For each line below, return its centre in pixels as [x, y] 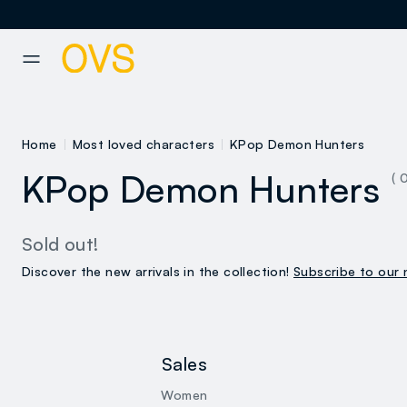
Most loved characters [144, 144]
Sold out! [60, 244]
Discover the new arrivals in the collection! [158, 272]
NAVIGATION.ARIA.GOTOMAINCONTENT [125, 40]
